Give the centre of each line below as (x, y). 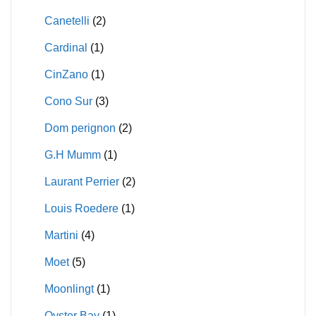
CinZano (66, 75)
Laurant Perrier (81, 182)
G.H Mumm (72, 155)
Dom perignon (80, 128)
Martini (61, 236)
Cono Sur (68, 102)
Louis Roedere (81, 209)
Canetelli (67, 21)
